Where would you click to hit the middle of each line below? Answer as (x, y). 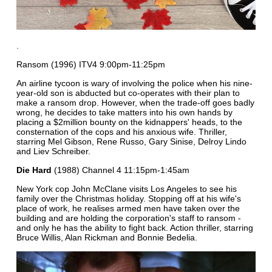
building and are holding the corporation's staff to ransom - (128, 218)
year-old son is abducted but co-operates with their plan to (128, 93)
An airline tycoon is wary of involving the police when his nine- (134, 83)
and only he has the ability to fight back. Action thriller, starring (134, 227)
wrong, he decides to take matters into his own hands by (124, 112)
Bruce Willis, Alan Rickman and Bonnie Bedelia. (107, 237)
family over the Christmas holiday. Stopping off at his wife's (128, 198)
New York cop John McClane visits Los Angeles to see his (126, 189)
